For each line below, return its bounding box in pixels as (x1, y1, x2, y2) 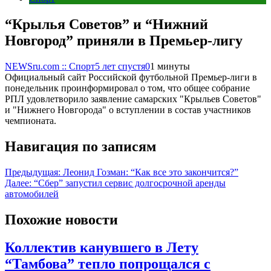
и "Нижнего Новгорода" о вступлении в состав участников (5, 104, 251, 115)
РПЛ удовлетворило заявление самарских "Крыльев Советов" (5, 93, 261, 104)
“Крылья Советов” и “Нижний (5, 16, 208, 32)
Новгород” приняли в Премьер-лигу (5, 32, 243, 48)
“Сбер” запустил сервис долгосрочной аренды (34, 177, 226, 188)
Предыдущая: (5, 166, 60, 177)
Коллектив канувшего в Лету (5, 240, 198, 256)
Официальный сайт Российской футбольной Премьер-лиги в (5, 71, 257, 82)
